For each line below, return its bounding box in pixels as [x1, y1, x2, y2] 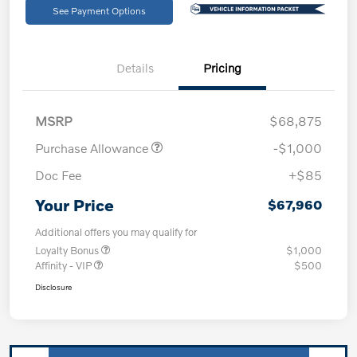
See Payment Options [52, 5, 146, 18]
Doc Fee [35, 167, 81, 183]
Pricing [203, 61, 241, 76]
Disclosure [35, 282, 72, 292]
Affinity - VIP [35, 259, 94, 273]
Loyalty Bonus [35, 244, 101, 257]
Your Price [35, 195, 114, 215]
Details [116, 61, 154, 76]
